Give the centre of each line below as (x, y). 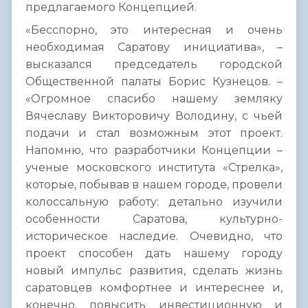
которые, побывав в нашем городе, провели (154, 185)
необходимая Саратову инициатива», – (154, 47)
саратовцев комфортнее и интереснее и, (154, 288)
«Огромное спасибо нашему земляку (154, 99)
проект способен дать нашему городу (154, 254)
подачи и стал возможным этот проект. (154, 133)
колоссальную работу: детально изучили (154, 202)
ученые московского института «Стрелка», (154, 168)
